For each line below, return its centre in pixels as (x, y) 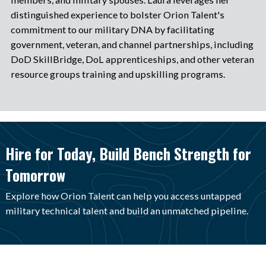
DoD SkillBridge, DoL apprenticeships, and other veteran (132, 59)
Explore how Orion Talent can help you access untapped (123, 195)
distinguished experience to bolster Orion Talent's (117, 15)
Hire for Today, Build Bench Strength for (128, 153)
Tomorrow (35, 175)
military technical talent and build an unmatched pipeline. (126, 210)
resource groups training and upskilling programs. (118, 74)
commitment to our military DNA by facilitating (112, 30)
